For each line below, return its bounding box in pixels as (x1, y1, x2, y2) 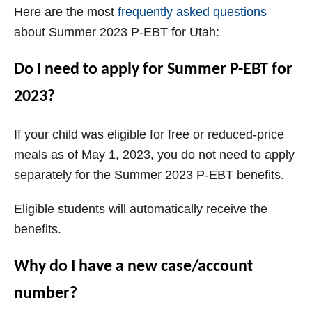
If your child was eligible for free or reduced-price (14, 127, 284, 142)
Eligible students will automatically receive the (14, 202, 267, 217)
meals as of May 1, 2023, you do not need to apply (14, 148, 295, 162)
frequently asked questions (118, 5, 267, 19)
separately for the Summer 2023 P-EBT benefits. (14, 168, 284, 182)
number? (14, 286, 77, 303)
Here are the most (14, 5, 118, 19)
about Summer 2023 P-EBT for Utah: (14, 25, 219, 40)
